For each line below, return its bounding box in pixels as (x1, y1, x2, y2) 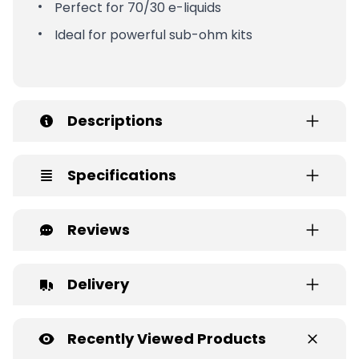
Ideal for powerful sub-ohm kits (54, 25, 252, 44)
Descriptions (67, 110, 163, 131)
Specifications (67, 164, 176, 185)
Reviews (67, 219, 130, 240)
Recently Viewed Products (67, 328, 266, 349)
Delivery (67, 273, 129, 294)
